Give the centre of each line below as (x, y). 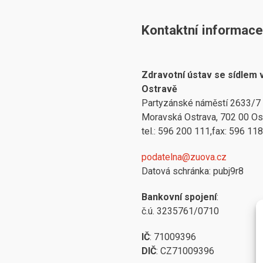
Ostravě (159, 89)
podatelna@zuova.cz (184, 157)
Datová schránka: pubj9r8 (192, 171)
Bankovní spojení (179, 197)
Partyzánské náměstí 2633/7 (201, 103)
